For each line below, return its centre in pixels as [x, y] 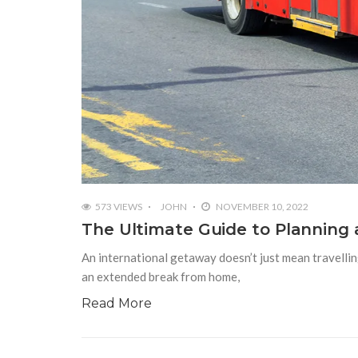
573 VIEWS [119, 207]
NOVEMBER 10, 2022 [261, 207]
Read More [117, 304]
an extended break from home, [161, 277]
